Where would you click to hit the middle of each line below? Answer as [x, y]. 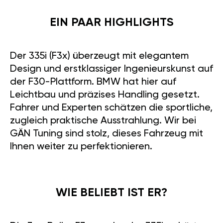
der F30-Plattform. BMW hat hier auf [93, 82]
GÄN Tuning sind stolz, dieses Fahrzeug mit [107, 134]
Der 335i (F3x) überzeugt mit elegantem [99, 56]
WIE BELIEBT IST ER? [111, 193]
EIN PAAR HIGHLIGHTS [111, 23]
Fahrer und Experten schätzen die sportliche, [111, 108]
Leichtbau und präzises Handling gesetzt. [105, 95]
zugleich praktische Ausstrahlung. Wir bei [103, 121]
